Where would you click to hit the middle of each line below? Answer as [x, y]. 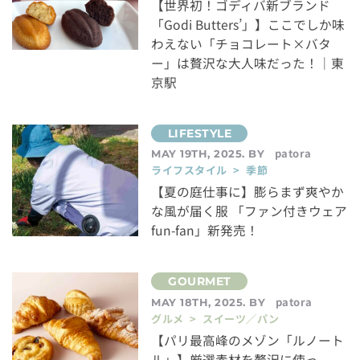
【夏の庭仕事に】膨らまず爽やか [248, 192]
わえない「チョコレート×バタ [241, 43]
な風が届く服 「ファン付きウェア [250, 211]
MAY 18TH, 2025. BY [210, 303]
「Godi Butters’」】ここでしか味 [248, 24]
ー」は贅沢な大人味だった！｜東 [248, 63]
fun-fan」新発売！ [205, 231]
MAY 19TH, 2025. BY [210, 154]
